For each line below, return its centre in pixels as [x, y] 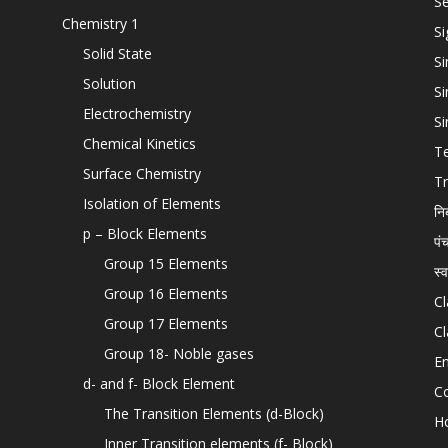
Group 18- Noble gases [179, 353]
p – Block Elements [145, 233]
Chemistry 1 [100, 23]
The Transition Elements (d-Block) [214, 413]
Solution [109, 83]
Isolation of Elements [152, 203]
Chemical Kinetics [139, 143]
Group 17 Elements [166, 323]
